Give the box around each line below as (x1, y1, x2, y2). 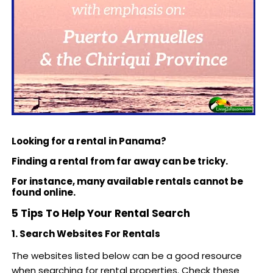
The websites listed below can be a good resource (11, 249, 242, 262)
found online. (11, 185, 79, 199)
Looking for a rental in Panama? (11, 134, 166, 147)
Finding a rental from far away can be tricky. (11, 154, 228, 168)
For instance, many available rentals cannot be (11, 174, 243, 188)
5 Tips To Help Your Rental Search (11, 205, 190, 221)
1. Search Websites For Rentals (11, 227, 160, 240)
